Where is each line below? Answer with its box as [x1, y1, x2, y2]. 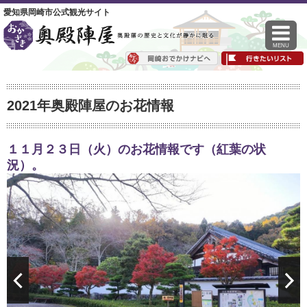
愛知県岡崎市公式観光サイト [3, 8, 110, 17]
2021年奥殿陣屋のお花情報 [7, 98, 174, 113]
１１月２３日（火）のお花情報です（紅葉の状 [7, 143, 266, 156]
